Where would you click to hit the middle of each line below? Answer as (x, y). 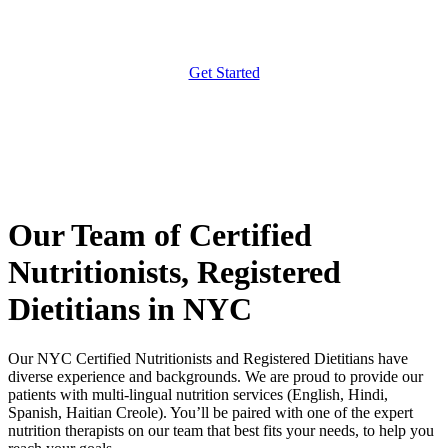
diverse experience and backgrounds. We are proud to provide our (215, 376)
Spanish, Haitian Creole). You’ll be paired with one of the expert (210, 412)
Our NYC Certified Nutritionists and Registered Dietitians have (208, 358)
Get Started (224, 72)
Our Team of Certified (160, 235)
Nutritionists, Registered (174, 272)
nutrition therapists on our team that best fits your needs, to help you (221, 430)
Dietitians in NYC (130, 309)
